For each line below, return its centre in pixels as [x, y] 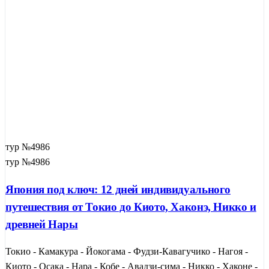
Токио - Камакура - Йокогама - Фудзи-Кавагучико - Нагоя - [127, 252]
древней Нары [42, 224]
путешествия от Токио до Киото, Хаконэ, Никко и [131, 207]
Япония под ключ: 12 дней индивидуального [118, 189]
